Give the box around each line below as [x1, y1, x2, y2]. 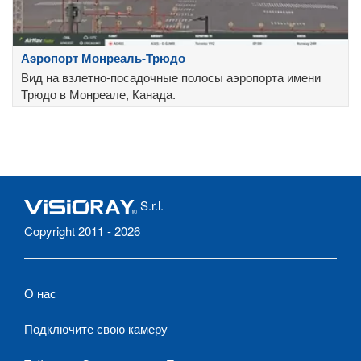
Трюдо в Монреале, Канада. [21, 85, 176, 103]
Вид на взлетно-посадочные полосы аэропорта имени [21, 68, 321, 86]
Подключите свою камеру [24, 320, 168, 338]
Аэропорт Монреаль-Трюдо [21, 49, 185, 68]
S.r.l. [137, 197, 164, 214]
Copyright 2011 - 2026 [24, 222, 140, 240]
